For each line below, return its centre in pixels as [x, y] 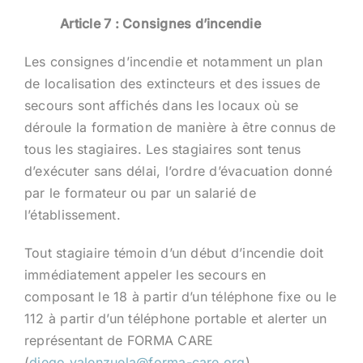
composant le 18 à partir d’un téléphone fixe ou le [180, 296]
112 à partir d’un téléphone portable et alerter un [175, 318]
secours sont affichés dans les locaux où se [161, 105]
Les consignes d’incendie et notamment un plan [173, 61]
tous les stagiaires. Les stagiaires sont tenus [162, 149]
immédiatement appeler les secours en [145, 274]
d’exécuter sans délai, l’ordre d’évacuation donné [178, 171]
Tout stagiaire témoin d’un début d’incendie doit [174, 252]
